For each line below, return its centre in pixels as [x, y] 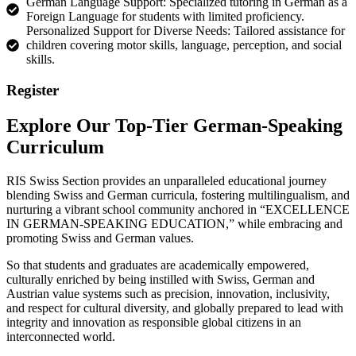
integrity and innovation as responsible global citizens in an [154, 322]
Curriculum [55, 147]
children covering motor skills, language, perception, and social [184, 45]
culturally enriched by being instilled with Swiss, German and [161, 279]
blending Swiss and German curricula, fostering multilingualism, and [178, 195]
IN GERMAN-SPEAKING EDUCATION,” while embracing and [174, 223]
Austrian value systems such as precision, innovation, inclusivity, [168, 293]
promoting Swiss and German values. [100, 238]
